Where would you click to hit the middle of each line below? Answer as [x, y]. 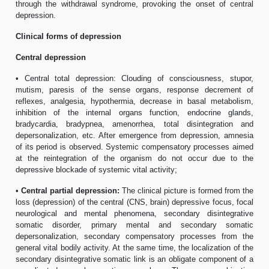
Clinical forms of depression [68, 36]
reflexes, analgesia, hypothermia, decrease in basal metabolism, [134, 101]
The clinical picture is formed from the [186, 190]
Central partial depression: [70, 190]
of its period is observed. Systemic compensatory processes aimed [134, 147]
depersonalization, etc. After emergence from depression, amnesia [134, 135]
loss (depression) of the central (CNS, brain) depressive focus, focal [134, 202]
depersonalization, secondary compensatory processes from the [134, 236]
